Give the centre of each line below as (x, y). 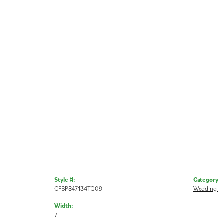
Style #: (65, 179)
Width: (64, 205)
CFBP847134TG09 (78, 188)
